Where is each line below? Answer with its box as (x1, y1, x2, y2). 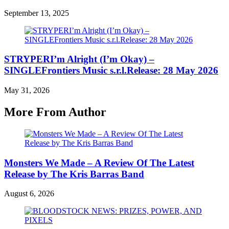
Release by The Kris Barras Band (4, 168, 144, 179)
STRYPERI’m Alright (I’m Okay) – (4, 54, 154, 65)
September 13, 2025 (4, 8, 69, 17)
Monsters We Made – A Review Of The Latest (4, 157, 194, 168)
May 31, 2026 (4, 86, 50, 95)
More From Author (4, 105, 106, 119)
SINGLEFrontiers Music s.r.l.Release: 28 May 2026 (4, 65, 218, 76)
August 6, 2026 (4, 189, 54, 198)
